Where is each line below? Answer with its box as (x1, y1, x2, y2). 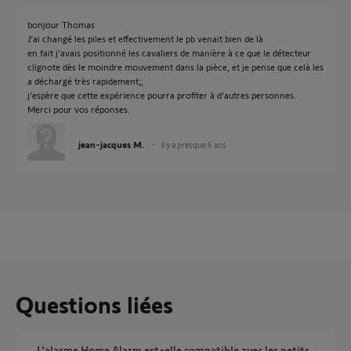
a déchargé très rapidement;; (27, 75, 143, 86)
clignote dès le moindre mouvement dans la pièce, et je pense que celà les (27, 61, 324, 72)
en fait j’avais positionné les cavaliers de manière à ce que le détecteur (27, 47, 311, 58)
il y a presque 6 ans (161, 139, 226, 150)
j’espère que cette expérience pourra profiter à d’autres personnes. (27, 89, 296, 100)
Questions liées (16, 290, 173, 318)
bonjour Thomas (27, 19, 95, 30)
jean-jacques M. (78, 139, 144, 150)
